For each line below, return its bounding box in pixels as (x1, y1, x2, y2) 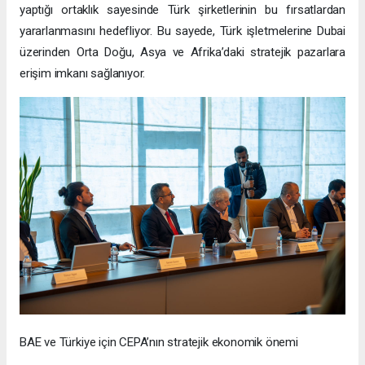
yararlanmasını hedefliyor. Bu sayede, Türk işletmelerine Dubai (20, 24, 345, 39)
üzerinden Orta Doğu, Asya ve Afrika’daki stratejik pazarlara (20, 45, 345, 60)
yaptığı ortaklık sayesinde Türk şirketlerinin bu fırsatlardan (20, 2, 345, 18)
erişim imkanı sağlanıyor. (20, 66, 146, 81)
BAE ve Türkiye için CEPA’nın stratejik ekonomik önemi (20, 335, 298, 350)
